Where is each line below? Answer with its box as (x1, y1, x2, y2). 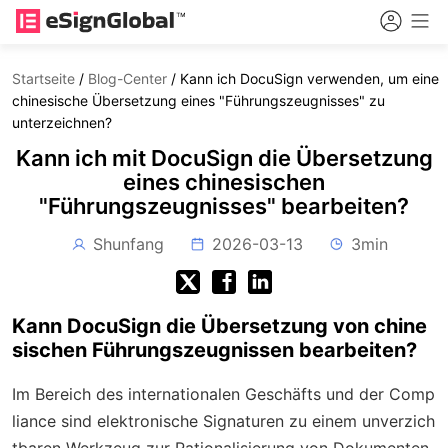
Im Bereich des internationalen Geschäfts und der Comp (12, 384, 435, 404)
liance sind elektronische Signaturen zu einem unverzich (12, 411, 435, 431)
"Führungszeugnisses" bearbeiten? (39, 193, 409, 219)
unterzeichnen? (12, 114, 112, 131)
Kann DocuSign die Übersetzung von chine (12, 314, 427, 338)
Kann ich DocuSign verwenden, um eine (180, 70, 439, 87)
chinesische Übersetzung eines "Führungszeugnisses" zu (12, 92, 385, 109)
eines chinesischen (123, 169, 325, 195)
